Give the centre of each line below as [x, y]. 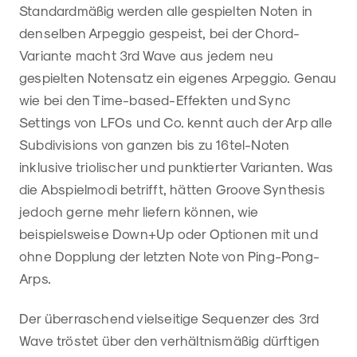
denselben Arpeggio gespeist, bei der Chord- [160, 33]
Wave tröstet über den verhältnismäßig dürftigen [170, 341]
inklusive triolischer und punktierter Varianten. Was [177, 167]
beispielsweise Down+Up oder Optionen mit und [169, 234]
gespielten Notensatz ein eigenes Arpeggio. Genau [178, 78]
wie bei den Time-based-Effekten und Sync [155, 100]
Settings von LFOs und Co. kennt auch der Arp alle [176, 122]
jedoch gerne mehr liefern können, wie [139, 212]
